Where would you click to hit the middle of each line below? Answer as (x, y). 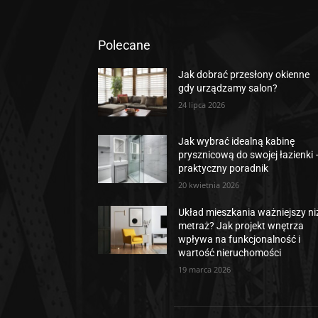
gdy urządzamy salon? (228, 88)
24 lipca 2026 (202, 105)
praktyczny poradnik (224, 169)
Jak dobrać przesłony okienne (244, 75)
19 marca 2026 (205, 270)
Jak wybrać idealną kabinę (237, 142)
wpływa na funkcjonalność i (240, 240)
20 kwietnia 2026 (209, 185)
